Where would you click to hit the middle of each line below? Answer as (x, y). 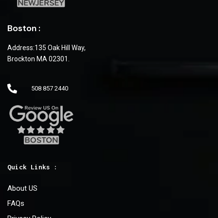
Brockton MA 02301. (38, 59)
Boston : (24, 28)
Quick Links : (33, 167)
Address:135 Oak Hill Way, (46, 48)
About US (22, 188)
